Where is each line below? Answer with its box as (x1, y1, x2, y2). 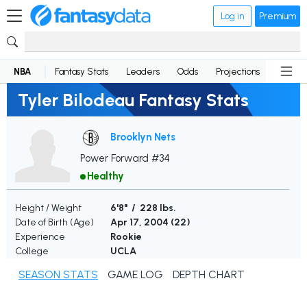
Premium (259, 10, 296, 21)
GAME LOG (108, 268, 163, 282)
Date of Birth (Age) (15, 217, 94, 229)
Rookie (110, 231, 142, 243)
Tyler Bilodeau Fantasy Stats (18, 89, 249, 110)
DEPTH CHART (173, 268, 245, 282)
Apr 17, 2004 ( (110, 217, 174, 229)
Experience (15, 231, 65, 243)
